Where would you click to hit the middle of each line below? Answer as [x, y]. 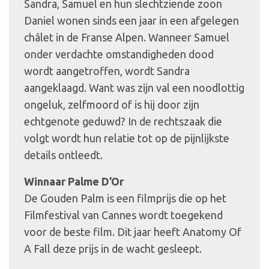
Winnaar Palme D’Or [74, 181]
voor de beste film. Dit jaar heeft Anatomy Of [133, 231]
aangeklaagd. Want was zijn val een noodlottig [134, 87]
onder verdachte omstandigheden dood [119, 54]
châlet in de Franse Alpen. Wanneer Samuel [127, 37]
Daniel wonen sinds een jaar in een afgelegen [131, 20]
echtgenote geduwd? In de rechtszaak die [123, 121]
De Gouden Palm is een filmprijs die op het [125, 198]
